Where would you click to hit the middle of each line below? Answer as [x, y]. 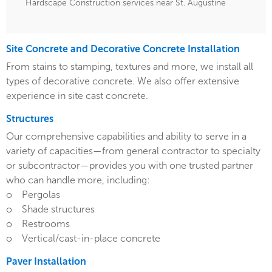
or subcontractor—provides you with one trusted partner [130, 166]
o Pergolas [33, 195]
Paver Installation [46, 262]
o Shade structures [50, 209]
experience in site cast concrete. [78, 96]
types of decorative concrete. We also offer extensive [123, 81]
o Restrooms [38, 224]
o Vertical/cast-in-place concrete [83, 239]
